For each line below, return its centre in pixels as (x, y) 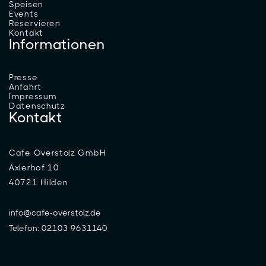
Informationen (57, 44)
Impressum (33, 96)
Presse (23, 77)
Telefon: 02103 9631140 (58, 228)
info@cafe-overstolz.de (55, 212)
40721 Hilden (39, 182)
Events (24, 13)
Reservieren (35, 23)
